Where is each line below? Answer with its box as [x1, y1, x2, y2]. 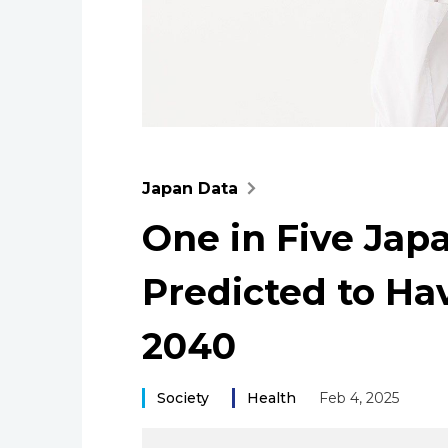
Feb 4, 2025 [318, 388, 399, 407]
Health [246, 388, 296, 407]
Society [157, 388, 209, 407]
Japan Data [142, 178, 238, 198]
